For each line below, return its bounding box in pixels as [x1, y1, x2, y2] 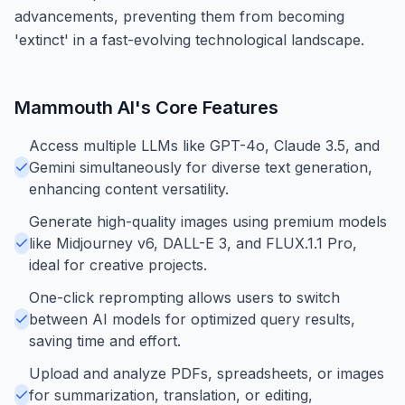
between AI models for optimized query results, [29, 309, 355, 328]
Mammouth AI [14, 96, 135, 118]
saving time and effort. [29, 331, 181, 350]
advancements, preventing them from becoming [14, 6, 344, 25]
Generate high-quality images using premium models [29, 212, 387, 231]
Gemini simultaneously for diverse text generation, [29, 157, 372, 176]
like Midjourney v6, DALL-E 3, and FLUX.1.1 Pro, [29, 233, 357, 252]
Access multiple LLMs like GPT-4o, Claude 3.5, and [29, 136, 380, 155]
